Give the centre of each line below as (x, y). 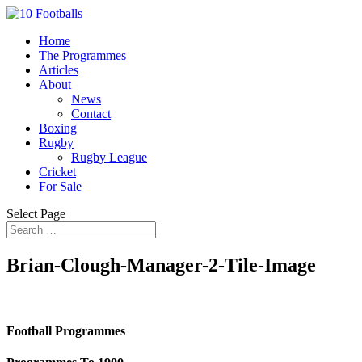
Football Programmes (66, 331)
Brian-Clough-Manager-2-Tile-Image (161, 265)
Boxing (58, 128)
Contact (91, 114)
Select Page (36, 214)
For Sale (60, 186)
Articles (59, 70)
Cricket (57, 172)
